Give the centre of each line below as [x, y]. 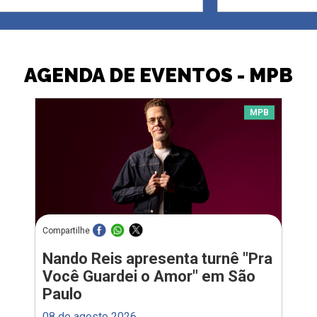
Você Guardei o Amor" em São [149, 276]
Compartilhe [66, 231]
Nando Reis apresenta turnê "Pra [157, 258]
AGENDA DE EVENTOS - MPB [158, 75]
